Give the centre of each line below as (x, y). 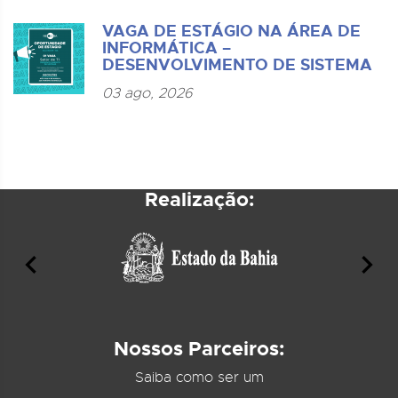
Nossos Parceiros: (199, 349)
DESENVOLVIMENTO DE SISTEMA (237, 65)
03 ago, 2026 (147, 93)
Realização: (199, 199)
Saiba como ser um (199, 378)
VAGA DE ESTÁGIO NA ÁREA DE (231, 31)
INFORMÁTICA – (167, 48)
